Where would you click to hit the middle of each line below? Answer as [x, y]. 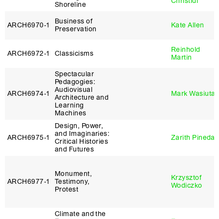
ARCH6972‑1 [29, 54]
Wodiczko [187, 186]
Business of [74, 21]
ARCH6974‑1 [29, 94]
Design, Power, [79, 126]
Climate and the [80, 214]
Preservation [76, 29]
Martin [182, 57]
